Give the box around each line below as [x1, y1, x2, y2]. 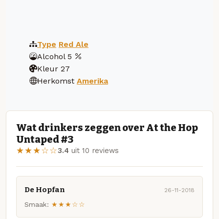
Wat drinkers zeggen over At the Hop [16, 122, 198, 134]
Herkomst [37, 76, 74, 86]
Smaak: [24, 200, 49, 209]
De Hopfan [24, 185, 65, 194]
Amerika [77, 76, 108, 86]
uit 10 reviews [69, 146, 119, 155]
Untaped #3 [16, 133, 73, 146]
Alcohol [37, 51, 65, 61]
